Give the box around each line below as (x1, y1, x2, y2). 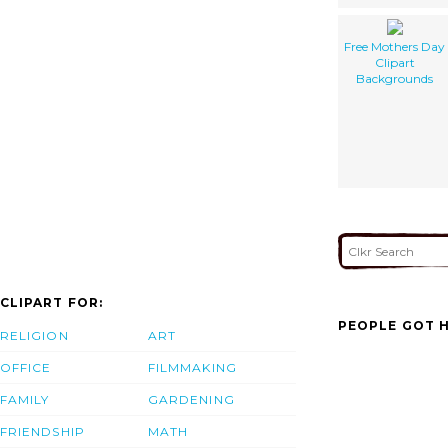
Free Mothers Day (344, 38, 445, 54)
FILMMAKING (148, 360, 237, 376)
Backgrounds (356, 70, 433, 86)
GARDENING (148, 392, 235, 408)
